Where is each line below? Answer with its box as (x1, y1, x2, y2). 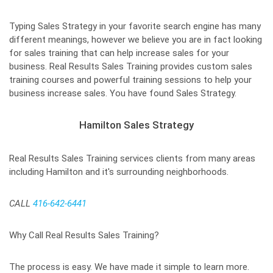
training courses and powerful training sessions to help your (9, 74, 252, 85)
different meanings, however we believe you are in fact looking (9, 34, 262, 45)
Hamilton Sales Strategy (79, 119, 194, 131)
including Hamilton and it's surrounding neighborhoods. (9, 166, 229, 177)
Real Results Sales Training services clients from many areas (9, 153, 255, 164)
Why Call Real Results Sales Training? (9, 230, 159, 241)
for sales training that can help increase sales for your (9, 48, 229, 58)
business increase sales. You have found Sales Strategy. (9, 88, 236, 99)
